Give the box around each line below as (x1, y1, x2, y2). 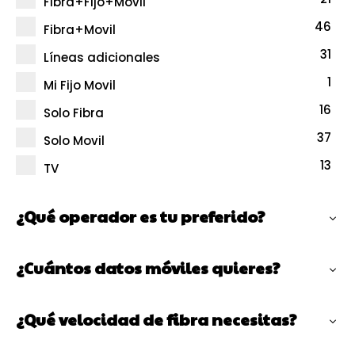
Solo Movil (44, 132, 105, 150)
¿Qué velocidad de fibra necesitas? (16, 308, 296, 331)
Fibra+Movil (44, 21, 116, 39)
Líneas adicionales (44, 49, 160, 67)
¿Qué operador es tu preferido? (16, 205, 265, 228)
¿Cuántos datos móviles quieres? (16, 257, 280, 280)
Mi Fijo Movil (44, 77, 116, 94)
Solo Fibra (44, 105, 104, 122)
